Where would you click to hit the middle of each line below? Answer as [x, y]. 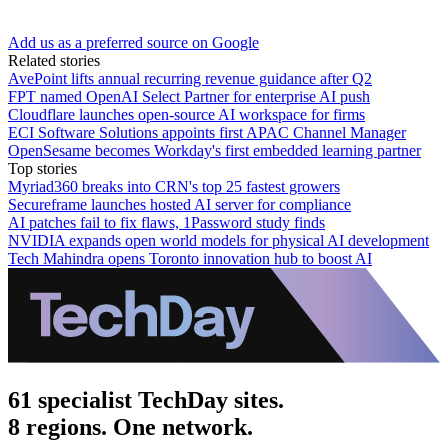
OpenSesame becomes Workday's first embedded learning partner [214, 150]
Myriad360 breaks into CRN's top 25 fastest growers [174, 186]
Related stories [54, 60]
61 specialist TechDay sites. [146, 399]
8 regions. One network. [130, 426]
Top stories [42, 168]
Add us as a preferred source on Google [133, 42]
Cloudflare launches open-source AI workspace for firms [186, 114]
